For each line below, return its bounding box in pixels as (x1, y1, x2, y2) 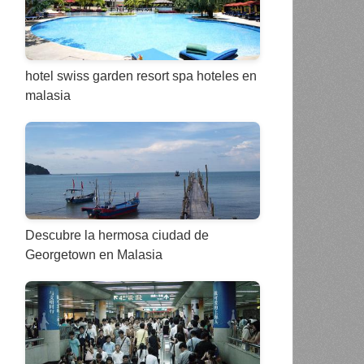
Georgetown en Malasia (24, 248, 162, 262)
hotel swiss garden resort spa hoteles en (24, 69, 257, 84)
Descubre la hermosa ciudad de (24, 228, 209, 243)
